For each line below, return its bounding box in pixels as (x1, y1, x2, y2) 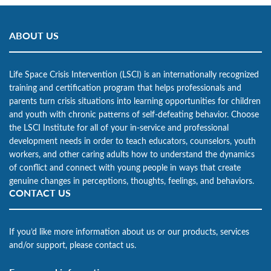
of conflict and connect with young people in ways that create (9, 161, 241, 173)
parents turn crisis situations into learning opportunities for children (9, 94, 261, 106)
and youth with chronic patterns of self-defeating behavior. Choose (9, 108, 259, 120)
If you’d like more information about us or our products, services (9, 225, 249, 237)
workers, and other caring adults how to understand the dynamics (9, 148, 255, 160)
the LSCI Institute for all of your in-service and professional (9, 121, 229, 133)
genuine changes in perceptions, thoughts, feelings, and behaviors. (9, 174, 254, 186)
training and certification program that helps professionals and (9, 81, 241, 93)
